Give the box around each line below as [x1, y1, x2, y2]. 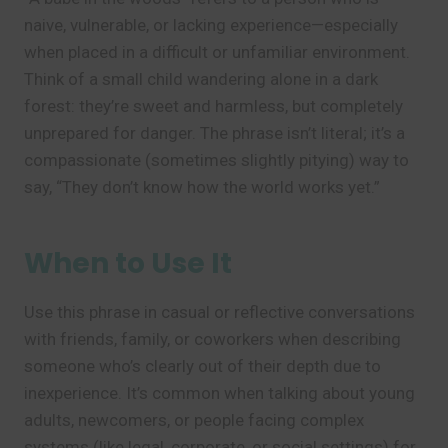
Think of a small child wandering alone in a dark [24, 69, 378, 89]
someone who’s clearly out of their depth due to [24, 356, 381, 376]
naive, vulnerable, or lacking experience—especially [24, 15, 398, 35]
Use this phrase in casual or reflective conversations [24, 302, 415, 322]
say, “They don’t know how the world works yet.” [24, 177, 380, 197]
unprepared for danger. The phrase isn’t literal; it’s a [24, 123, 405, 143]
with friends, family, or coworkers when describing [24, 329, 401, 349]
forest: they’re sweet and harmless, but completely [24, 96, 403, 116]
